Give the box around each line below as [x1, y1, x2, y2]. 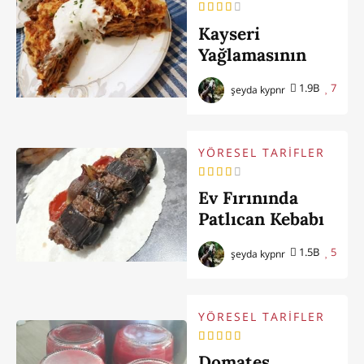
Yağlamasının [198, 43, 307, 66]
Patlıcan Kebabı [198, 207, 325, 230]
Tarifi [198, 64, 245, 87]
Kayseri [198, 22, 261, 45]
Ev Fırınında [198, 186, 299, 209]
